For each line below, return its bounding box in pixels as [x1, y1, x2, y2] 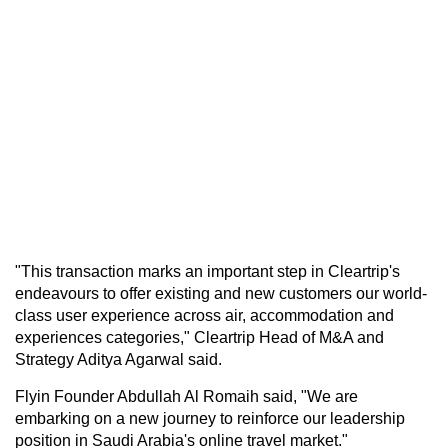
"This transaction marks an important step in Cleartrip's [15, 262, 400, 280]
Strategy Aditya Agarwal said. [15, 350, 222, 368]
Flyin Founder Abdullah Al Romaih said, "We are [15, 387, 358, 405]
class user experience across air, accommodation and [15, 306, 394, 324]
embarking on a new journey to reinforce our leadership [15, 409, 405, 427]
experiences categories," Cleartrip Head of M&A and [15, 328, 384, 346]
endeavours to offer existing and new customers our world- [15, 284, 427, 302]
